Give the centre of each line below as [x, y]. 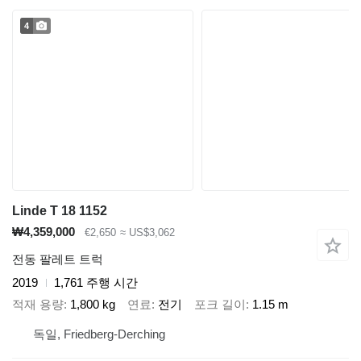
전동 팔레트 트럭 [58, 259]
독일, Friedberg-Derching [99, 334]
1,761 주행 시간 [96, 283]
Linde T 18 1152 [60, 210]
